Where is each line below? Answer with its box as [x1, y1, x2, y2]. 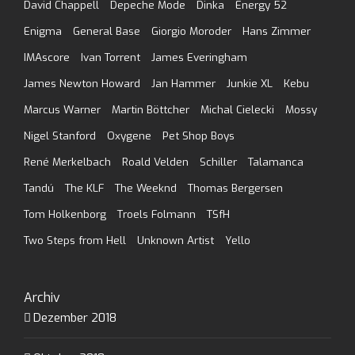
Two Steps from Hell [24, 233, 126, 248]
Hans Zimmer [242, 24, 311, 39]
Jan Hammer [151, 76, 216, 91]
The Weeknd [115, 181, 177, 196]
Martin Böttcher [112, 102, 189, 117]
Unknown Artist [137, 233, 214, 248]
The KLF [65, 181, 104, 196]
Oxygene [107, 128, 151, 143]
